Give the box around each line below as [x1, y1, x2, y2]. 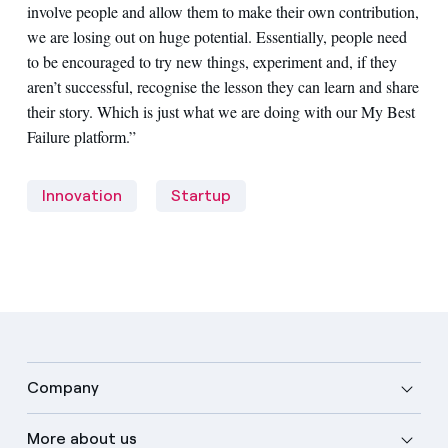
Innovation [41, 185, 122, 205]
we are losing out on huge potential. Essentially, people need [26, 25, 407, 47]
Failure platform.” [26, 125, 136, 147]
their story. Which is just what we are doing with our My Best [26, 100, 415, 122]
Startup [170, 185, 231, 205]
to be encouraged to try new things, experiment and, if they [26, 50, 397, 72]
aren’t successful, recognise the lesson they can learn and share [26, 75, 419, 97]
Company [26, 377, 99, 397]
